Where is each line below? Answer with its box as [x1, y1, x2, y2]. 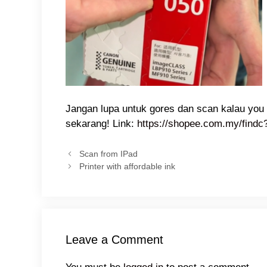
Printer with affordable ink [79, 162, 175, 172]
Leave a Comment [65, 233, 163, 247]
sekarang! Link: [65, 117, 137, 129]
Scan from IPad [79, 149, 138, 159]
